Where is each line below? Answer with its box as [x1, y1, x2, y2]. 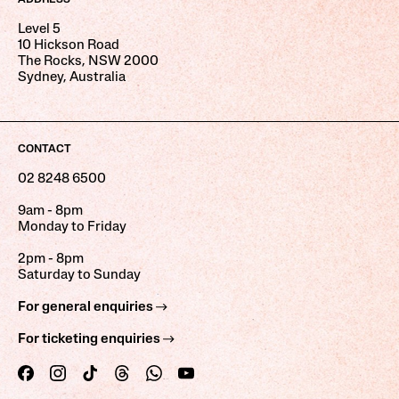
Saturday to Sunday [18, 267, 141, 282]
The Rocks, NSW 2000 [18, 53, 159, 69]
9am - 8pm [18, 203, 83, 218]
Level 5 [18, 21, 61, 37]
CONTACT [18, 143, 71, 155]
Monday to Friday [18, 219, 126, 234]
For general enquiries [18, 299, 156, 314]
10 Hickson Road [18, 37, 119, 53]
